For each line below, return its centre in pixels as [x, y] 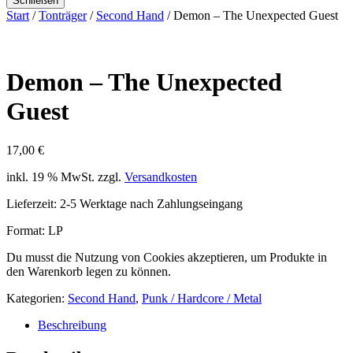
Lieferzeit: [33, 203]
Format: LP [35, 230]
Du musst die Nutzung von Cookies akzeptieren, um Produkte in [167, 257]
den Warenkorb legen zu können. [89, 271]
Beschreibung [72, 325]
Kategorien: [37, 298]
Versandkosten [161, 176]
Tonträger [63, 15]
